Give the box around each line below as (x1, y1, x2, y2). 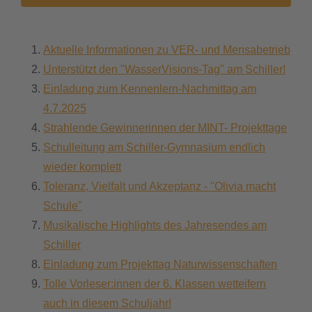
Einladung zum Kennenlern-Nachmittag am (43, 82, 256, 95)
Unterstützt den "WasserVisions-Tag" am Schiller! (43, 63, 286, 75)
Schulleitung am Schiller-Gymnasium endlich (43, 141, 265, 153)
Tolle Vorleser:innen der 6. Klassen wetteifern (43, 277, 266, 290)
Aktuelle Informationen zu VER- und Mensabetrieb (43, 43, 290, 56)
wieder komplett (43, 160, 121, 173)
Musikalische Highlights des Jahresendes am (43, 219, 267, 231)
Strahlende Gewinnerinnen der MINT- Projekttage (43, 121, 287, 134)
